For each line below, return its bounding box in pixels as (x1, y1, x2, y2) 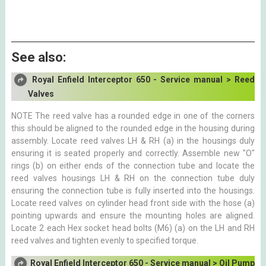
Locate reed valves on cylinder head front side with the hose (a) (11, 198, 255, 208)
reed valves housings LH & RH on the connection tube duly (11, 173, 255, 183)
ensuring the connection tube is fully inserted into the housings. (11, 185, 255, 195)
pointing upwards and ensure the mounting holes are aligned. (11, 210, 255, 220)
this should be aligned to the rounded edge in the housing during (11, 123, 255, 133)
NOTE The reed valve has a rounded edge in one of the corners (11, 110, 255, 121)
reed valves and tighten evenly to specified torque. (11, 235, 198, 245)
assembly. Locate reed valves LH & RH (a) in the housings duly (11, 135, 255, 145)
